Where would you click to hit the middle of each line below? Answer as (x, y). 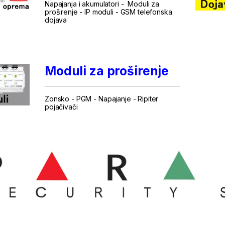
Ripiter (148, 98)
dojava (56, 20)
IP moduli (99, 12)
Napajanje (115, 98)
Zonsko (57, 98)
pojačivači (61, 106)
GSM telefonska (146, 12)
